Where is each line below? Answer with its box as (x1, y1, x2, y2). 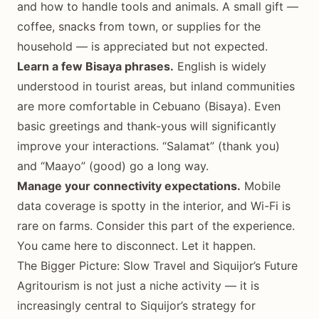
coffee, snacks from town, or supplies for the (17, 19, 261, 33)
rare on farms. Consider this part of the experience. (17, 218, 295, 233)
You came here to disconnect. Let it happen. (17, 238, 256, 253)
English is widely (174, 58, 266, 73)
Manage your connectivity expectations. (17, 178, 241, 193)
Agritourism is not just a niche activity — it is (17, 278, 259, 293)
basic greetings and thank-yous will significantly (17, 118, 276, 133)
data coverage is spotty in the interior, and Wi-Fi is (17, 198, 291, 213)
